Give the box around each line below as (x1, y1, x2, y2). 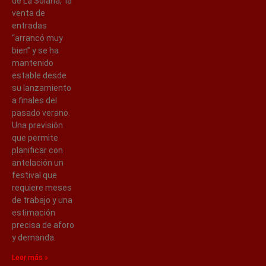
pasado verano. (12, 107, 70, 118)
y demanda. (12, 232, 56, 242)
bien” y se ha (12, 45, 59, 55)
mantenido (12, 58, 53, 68)
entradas (12, 20, 47, 30)
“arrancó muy (12, 33, 63, 43)
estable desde (12, 70, 66, 80)
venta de (12, 8, 45, 18)
